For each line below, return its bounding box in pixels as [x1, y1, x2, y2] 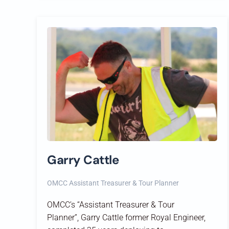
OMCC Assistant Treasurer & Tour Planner [47, 178, 179, 187]
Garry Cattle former [81, 212, 149, 222]
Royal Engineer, [151, 212, 205, 222]
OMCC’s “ [47, 199, 79, 210]
